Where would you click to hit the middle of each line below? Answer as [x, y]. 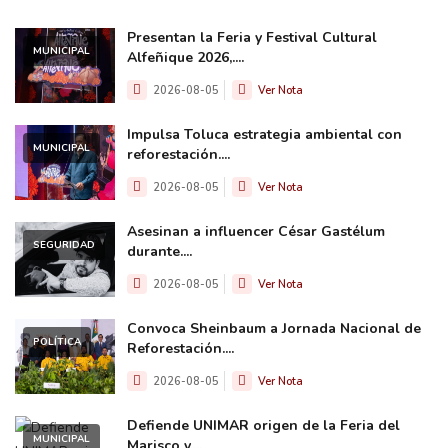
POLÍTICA [57, 341]
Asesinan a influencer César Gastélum [256, 231]
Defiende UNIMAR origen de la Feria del [263, 425]
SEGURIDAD [64, 244]
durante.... [159, 251]
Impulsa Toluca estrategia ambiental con [264, 134]
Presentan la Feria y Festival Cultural [252, 37]
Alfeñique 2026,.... [185, 57]
